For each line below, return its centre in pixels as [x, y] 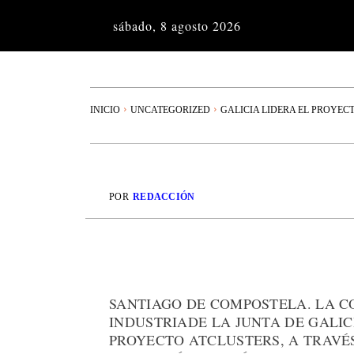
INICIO [105, 109]
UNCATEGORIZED [170, 109]
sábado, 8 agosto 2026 [177, 26]
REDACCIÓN [164, 197]
